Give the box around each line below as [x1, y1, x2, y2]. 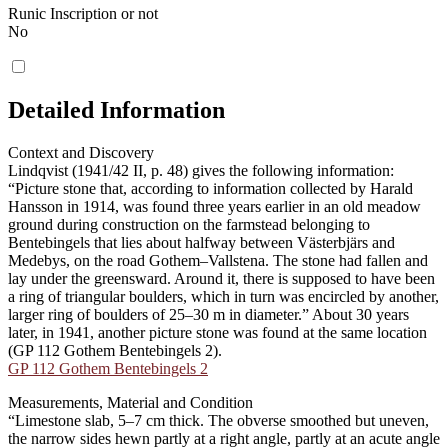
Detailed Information [8, 97, 225, 124]
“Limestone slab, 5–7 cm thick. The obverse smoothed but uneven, [8, 411, 429, 429]
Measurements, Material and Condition [8, 393, 253, 411]
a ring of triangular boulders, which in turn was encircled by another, [8, 287, 439, 305]
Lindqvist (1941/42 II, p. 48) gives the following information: [8, 161, 394, 179]
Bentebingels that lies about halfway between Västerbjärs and [8, 233, 395, 251]
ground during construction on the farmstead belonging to [8, 215, 370, 233]
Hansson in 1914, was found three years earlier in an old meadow [8, 197, 421, 215]
